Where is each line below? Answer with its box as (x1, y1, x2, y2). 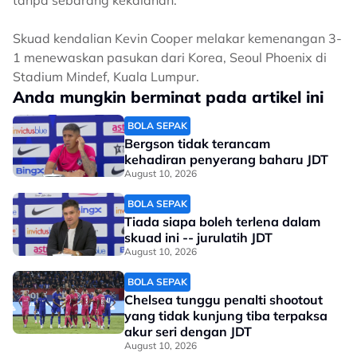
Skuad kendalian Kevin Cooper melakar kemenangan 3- (13, 30, 342, 46)
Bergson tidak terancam (124, 135, 270, 151)
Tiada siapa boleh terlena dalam (124, 214, 320, 229)
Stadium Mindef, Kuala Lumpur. (13, 69, 199, 84)
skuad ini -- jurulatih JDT (124, 229, 273, 245)
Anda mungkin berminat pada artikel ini (13, 87, 324, 107)
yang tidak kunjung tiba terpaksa (124, 308, 328, 324)
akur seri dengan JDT (124, 324, 252, 339)
